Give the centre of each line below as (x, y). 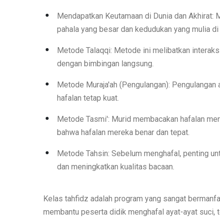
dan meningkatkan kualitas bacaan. (115, 167)
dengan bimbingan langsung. (105, 64)
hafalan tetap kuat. (88, 98)
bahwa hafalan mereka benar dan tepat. (123, 133)
